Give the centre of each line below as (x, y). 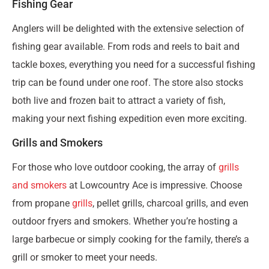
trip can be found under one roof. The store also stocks (128, 82)
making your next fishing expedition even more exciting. (129, 118)
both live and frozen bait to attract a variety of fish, (119, 100)
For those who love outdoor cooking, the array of (115, 167)
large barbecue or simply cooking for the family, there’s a (131, 239)
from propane (42, 203)
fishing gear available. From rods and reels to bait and (126, 46)
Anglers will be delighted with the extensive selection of (128, 28)
